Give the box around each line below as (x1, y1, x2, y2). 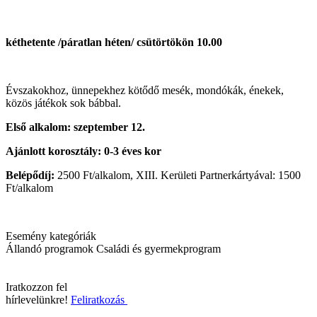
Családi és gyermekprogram (96, 242, 221, 255)
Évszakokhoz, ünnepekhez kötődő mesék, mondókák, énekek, (6, 83, 284, 96)
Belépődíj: (6, 168, 54, 181)
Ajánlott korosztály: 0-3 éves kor (6, 144, 161, 157)
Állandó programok (6, 242, 93, 255)
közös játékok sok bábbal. (6, 96, 121, 109)
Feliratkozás (71, 293, 125, 306)
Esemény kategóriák (6, 229, 96, 242)
